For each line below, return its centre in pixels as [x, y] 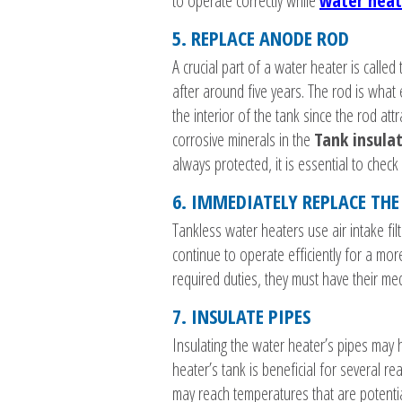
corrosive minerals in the [243, 140]
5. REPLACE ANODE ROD [261, 38]
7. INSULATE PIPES [241, 316]
